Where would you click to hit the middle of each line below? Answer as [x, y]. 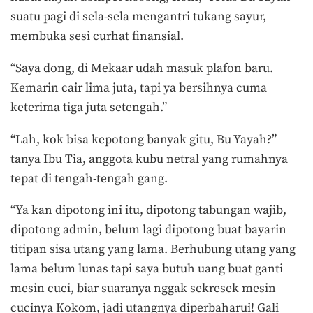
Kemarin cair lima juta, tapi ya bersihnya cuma [139, 88]
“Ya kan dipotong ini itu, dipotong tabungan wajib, [148, 211]
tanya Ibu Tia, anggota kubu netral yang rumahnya [149, 159]
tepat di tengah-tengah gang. [89, 179]
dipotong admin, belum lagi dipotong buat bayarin [148, 230]
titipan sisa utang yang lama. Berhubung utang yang [153, 250]
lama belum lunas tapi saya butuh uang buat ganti [147, 269]
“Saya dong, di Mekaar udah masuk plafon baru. [142, 69]
